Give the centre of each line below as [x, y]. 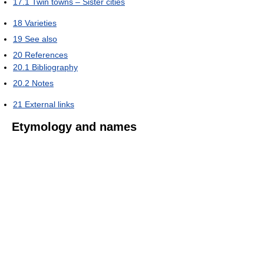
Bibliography [55, 67]
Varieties [41, 23]
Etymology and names [74, 127]
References [46, 55]
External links [49, 105]
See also [41, 39]
